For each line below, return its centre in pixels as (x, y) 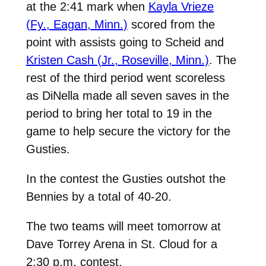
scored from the (171, 24)
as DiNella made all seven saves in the (127, 95)
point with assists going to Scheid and (125, 42)
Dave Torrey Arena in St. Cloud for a (121, 244)
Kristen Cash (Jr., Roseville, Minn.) (117, 60)
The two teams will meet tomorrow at (123, 226)
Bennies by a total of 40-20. (99, 196)
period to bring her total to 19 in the (119, 113)
